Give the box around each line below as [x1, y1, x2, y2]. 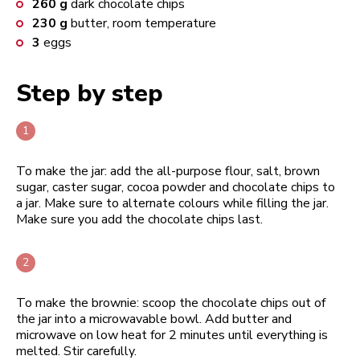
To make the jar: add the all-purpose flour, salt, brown [16, 162, 320, 180]
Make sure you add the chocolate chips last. [16, 210, 263, 228]
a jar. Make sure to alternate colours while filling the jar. [16, 194, 329, 212]
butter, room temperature [71, 14, 216, 32]
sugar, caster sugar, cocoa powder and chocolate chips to [16, 178, 335, 196]
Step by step [16, 76, 163, 110]
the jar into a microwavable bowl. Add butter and [16, 309, 292, 328]
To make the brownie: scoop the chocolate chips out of [16, 293, 325, 312]
